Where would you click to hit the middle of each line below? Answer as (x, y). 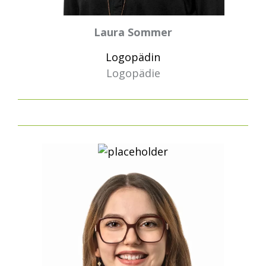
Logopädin (133, 57)
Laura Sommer (133, 32)
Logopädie (133, 73)
